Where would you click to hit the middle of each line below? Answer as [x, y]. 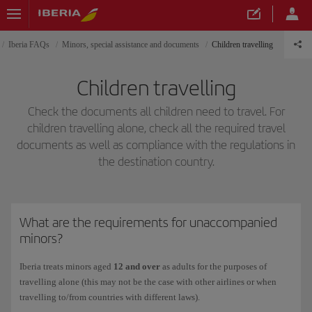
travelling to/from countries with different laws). [110, 297]
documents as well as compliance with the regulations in [156, 145]
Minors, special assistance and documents [131, 45]
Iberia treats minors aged [67, 267]
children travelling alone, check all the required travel [156, 128]
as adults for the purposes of [213, 267]
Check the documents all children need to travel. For [156, 111]
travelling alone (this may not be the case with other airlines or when [148, 282]
